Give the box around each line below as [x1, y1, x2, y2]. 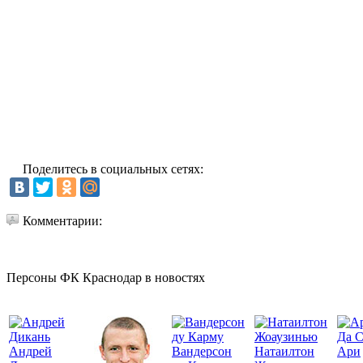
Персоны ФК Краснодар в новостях [6, 270, 205, 284]
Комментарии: [23, 213, 102, 228]
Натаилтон [254, 344, 314, 358]
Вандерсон [172, 344, 232, 358]
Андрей [9, 344, 52, 358]
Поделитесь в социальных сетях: [23, 161, 203, 176]
